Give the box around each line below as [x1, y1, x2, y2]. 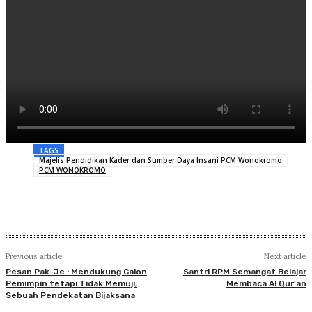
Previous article [6, 251, 63, 262]
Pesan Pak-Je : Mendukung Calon [6, 267, 147, 277]
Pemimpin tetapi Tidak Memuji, [6, 279, 137, 289]
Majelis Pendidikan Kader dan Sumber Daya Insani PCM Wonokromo [39, 155, 282, 166]
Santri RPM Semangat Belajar [182, 267, 306, 277]
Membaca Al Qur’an [226, 279, 306, 289]
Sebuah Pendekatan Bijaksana [6, 290, 135, 301]
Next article [263, 251, 306, 262]
